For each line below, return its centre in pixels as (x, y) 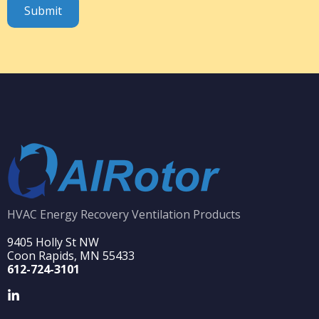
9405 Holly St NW (53, 242)
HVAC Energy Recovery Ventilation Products (124, 214)
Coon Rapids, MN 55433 (71, 255)
